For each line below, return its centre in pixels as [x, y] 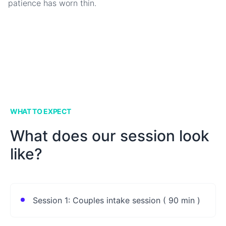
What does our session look [110, 136]
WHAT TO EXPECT [41, 111]
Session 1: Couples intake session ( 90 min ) [117, 200]
